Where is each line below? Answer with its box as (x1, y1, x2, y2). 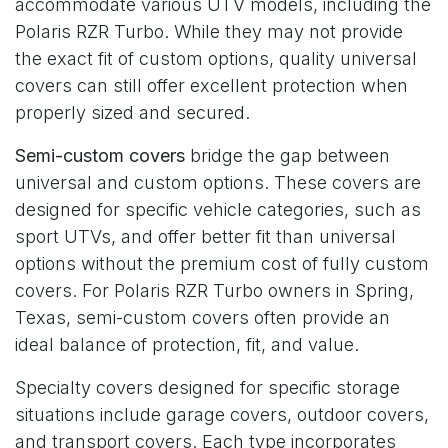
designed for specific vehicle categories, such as (15, 198, 421, 220)
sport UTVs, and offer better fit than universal (15, 225, 396, 247)
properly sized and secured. (15, 101, 250, 123)
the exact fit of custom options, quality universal (15, 47, 417, 69)
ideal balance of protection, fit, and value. (15, 333, 359, 355)
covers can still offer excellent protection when (15, 74, 408, 96)
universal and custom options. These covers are (15, 171, 421, 193)
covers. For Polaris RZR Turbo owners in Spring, (15, 279, 414, 301)
